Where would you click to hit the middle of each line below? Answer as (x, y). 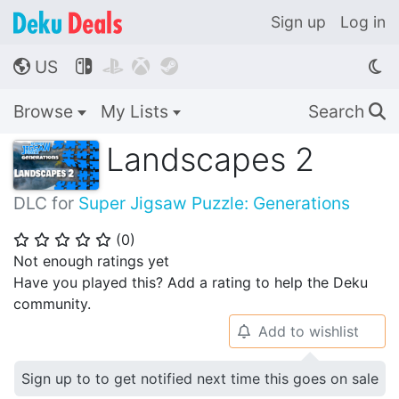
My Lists (136, 111)
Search (338, 111)
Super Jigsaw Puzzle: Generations (214, 204)
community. (52, 304)
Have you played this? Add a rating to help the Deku (191, 283)
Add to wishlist (308, 332)
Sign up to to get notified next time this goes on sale (200, 379)
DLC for (46, 204)
